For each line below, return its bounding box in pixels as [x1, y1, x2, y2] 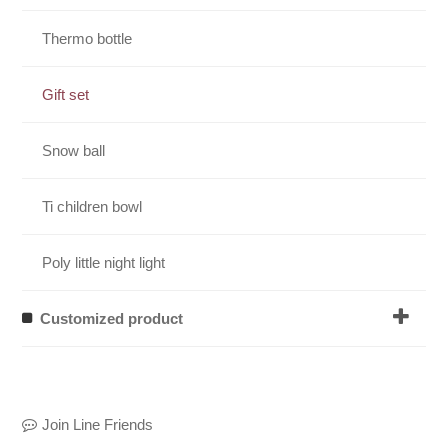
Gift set [42, 85, 90, 103]
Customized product [40, 309, 184, 327]
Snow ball [42, 141, 106, 159]
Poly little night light [42, 253, 166, 271]
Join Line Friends [42, 415, 154, 433]
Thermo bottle [42, 29, 133, 47]
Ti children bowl [42, 197, 143, 215]
